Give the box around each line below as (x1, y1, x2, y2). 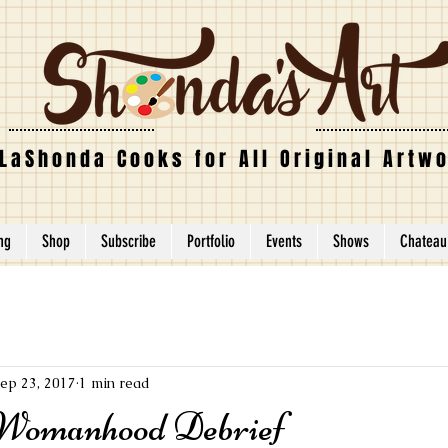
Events (266, 231, 302, 251)
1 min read (79, 373, 150, 392)
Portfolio (187, 231, 235, 251)
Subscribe (101, 231, 156, 251)
